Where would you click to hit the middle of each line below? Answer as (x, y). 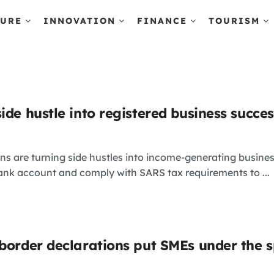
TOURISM (234, 21)
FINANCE (162, 21)
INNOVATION (80, 21)
